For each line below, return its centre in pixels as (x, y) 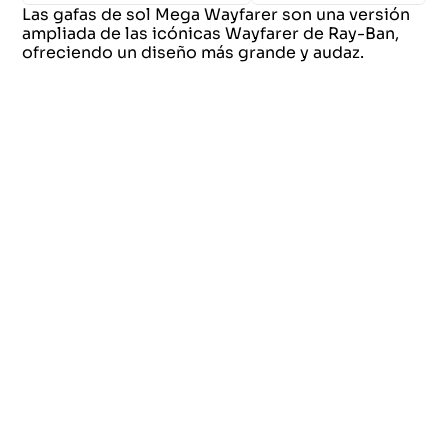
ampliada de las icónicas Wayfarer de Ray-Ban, (210, 33)
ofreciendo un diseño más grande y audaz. (192, 52)
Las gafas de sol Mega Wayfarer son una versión (215, 14)
